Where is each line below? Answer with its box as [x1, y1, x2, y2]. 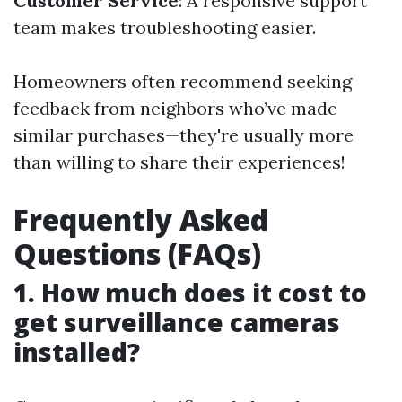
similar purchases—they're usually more [13, 124, 354, 146]
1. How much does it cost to [13, 275, 367, 310]
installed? [13, 335, 140, 369]
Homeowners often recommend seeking [13, 70, 352, 92]
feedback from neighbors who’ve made [13, 97, 337, 119]
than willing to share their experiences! [13, 151, 345, 173]
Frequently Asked [13, 200, 268, 239]
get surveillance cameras [13, 305, 340, 339]
